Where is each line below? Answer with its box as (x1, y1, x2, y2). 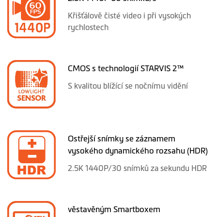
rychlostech (68, 22, 109, 31)
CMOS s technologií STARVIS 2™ (68, 64, 185, 73)
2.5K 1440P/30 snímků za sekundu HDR (68, 164, 207, 173)
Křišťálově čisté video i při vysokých (68, 11, 191, 20)
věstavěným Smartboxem (68, 204, 161, 214)
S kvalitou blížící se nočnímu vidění (68, 81, 188, 91)
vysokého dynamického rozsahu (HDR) (68, 146, 208, 155)
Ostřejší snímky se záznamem (68, 134, 176, 143)
